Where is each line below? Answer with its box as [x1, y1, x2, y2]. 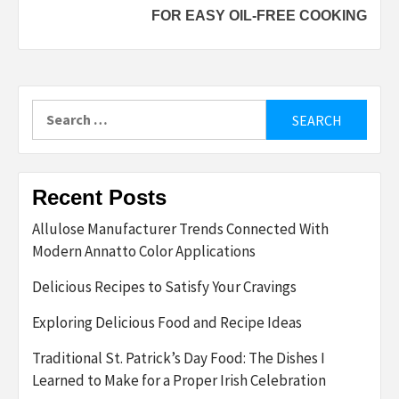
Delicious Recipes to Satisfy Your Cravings [32, 277, 297, 297]
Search [31, 101, 76, 119]
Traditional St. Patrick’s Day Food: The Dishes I [32, 348, 325, 369]
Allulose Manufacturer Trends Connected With [32, 219, 329, 240]
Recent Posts [32, 185, 167, 210]
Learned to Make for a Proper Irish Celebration [32, 370, 326, 391]
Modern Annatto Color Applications [32, 241, 256, 262]
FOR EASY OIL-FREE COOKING [151, 8, 367, 24]
